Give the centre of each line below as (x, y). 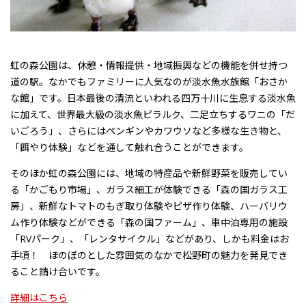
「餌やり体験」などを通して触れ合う (92, 147)
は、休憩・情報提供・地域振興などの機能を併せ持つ (173, 65)
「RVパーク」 (40, 238)
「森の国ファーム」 (158, 222)
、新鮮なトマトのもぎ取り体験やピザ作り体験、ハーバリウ (158, 206)
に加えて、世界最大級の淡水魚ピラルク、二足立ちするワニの (143, 114)
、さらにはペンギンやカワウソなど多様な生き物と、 (172, 130)
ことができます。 (211, 147)
